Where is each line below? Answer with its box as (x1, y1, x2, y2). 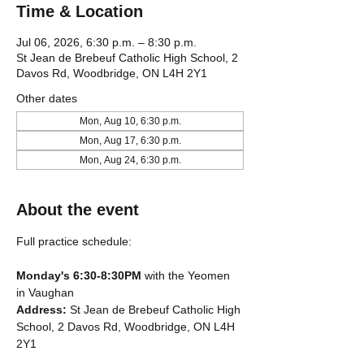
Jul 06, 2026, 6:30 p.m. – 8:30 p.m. (16, 36, 197, 49)
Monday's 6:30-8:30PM (16, 269, 141, 282)
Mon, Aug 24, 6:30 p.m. (79, 154, 181, 166)
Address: (16, 303, 70, 316)
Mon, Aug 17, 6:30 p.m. (79, 135, 181, 146)
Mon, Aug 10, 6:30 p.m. (79, 115, 181, 127)
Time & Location (16, 2, 143, 20)
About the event (16, 201, 139, 219)
